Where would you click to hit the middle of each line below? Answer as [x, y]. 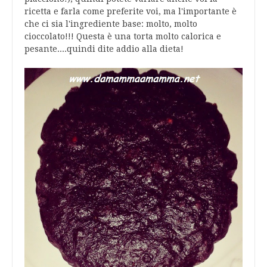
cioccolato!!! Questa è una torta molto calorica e [123, 37]
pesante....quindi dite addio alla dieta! [104, 49]
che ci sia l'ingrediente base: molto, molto [111, 24]
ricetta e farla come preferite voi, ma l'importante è [131, 12]
